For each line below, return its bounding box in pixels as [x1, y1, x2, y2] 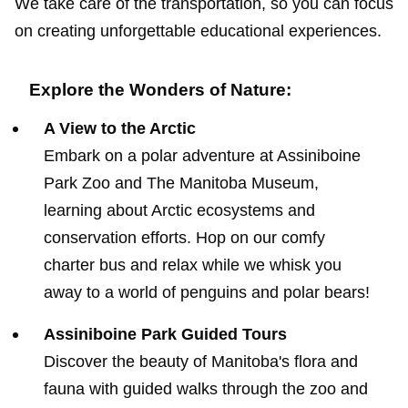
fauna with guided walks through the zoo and [44, 379, 368, 398]
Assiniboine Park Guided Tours [44, 324, 287, 343]
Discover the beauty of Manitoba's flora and [44, 352, 358, 371]
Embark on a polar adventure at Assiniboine [44, 146, 361, 165]
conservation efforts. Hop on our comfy [44, 228, 325, 247]
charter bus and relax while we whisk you [44, 255, 342, 274]
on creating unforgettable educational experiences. [15, 22, 382, 41]
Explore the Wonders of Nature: [29, 80, 291, 100]
